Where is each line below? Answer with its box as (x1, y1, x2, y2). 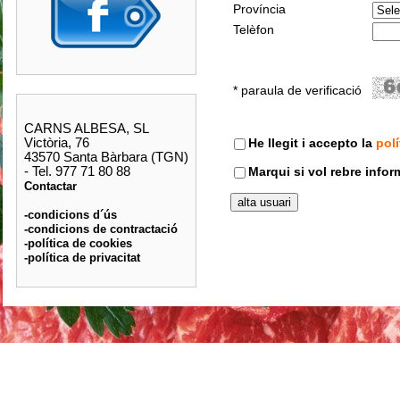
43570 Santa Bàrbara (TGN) (23, 150, 188, 164)
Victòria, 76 (23, 136, 89, 150)
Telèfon (232, 22, 274, 37)
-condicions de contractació (23, 222, 178, 236)
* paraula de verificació (232, 83, 362, 97)
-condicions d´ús (23, 208, 117, 221)
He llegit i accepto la (247, 136, 376, 150)
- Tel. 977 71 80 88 (23, 164, 130, 179)
